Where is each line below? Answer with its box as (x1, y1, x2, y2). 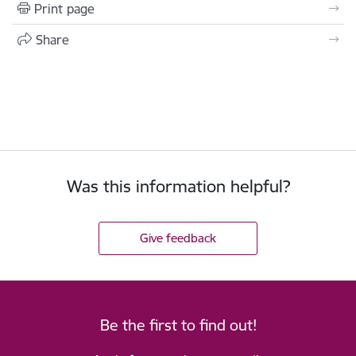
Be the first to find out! (99, 315, 257, 335)
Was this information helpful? (66, 175, 290, 197)
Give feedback (140, 230, 216, 246)
